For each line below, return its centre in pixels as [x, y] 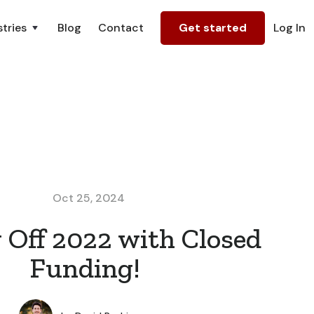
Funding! [84, 268]
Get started [213, 28]
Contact [121, 28]
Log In [289, 28]
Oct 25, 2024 [89, 198]
